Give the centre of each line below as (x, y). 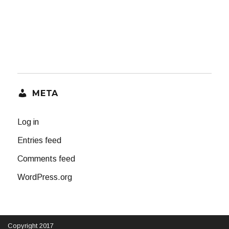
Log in (28, 122)
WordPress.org (45, 177)
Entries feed (40, 141)
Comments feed (47, 159)
